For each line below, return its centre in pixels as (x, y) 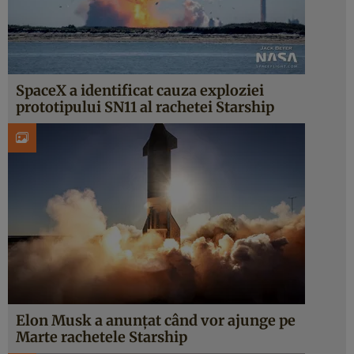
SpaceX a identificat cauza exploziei (140, 90)
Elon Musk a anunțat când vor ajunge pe (156, 320)
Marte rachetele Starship (102, 337)
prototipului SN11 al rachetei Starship (145, 107)
